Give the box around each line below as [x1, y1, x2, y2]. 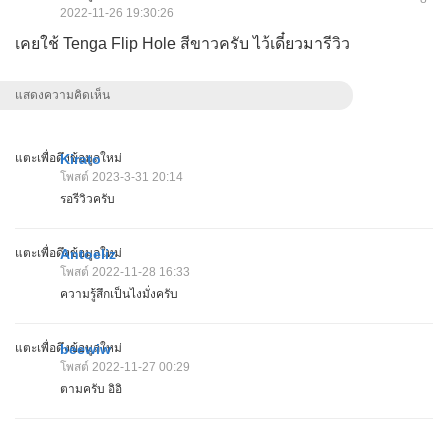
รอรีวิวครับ [60, 191, 115, 206]
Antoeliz [60, 245, 116, 262]
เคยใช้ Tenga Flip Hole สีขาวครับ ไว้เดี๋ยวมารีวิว [15, 35, 350, 52]
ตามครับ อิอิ [60, 381, 122, 396]
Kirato [60, 150, 101, 167]
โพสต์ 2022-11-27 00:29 [60, 359, 190, 374]
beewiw [60, 340, 111, 357]
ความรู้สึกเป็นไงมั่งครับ [60, 286, 178, 301]
